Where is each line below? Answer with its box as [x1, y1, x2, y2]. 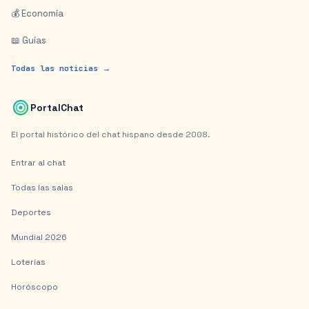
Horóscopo [11, 281, 58, 292]
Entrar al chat [11, 157, 66, 168]
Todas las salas [11, 182, 73, 193]
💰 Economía [11, 8, 63, 19]
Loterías [11, 257, 46, 268]
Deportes [11, 207, 51, 218]
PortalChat [30, 101, 83, 114]
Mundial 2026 [11, 232, 67, 243]
